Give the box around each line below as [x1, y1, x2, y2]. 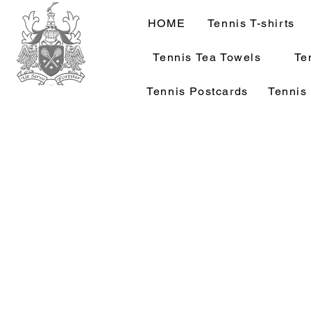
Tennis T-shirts [207, 17, 295, 30]
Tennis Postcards [146, 85, 249, 98]
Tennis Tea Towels [153, 51, 262, 64]
